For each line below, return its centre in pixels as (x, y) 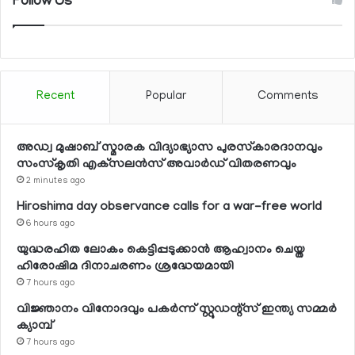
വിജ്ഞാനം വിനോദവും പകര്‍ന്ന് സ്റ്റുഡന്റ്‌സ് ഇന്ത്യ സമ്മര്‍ (177, 309)
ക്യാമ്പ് (34, 326)
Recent (55, 96)
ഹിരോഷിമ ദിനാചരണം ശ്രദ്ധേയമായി (125, 267)
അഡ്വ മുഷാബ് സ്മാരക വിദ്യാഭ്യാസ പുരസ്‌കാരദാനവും (170, 148)
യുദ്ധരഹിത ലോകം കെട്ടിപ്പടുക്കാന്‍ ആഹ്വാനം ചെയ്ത (161, 250)
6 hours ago (50, 224)
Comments (288, 96)
